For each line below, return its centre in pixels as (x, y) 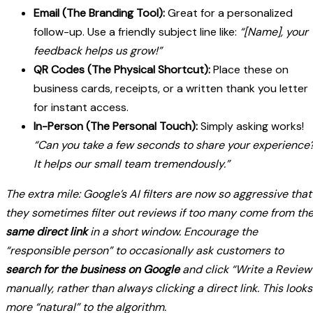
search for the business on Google (93, 270)
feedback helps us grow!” (98, 51)
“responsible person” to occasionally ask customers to (145, 251)
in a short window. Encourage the (173, 232)
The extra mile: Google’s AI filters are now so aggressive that (159, 194)
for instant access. (81, 108)
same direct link (46, 232)
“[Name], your (274, 32)
